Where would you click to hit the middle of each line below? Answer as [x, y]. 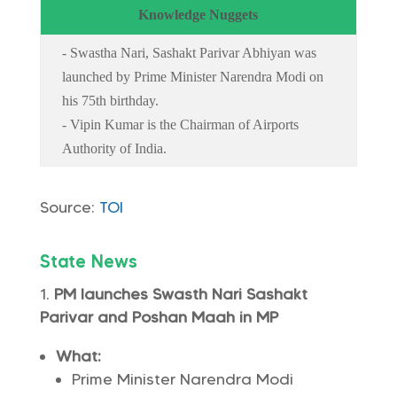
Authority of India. [114, 148]
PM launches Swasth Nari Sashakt [180, 294]
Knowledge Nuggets [198, 15]
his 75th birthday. [110, 101]
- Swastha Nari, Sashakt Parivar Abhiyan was [189, 53]
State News [88, 261]
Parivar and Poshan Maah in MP [159, 317]
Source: [69, 207]
